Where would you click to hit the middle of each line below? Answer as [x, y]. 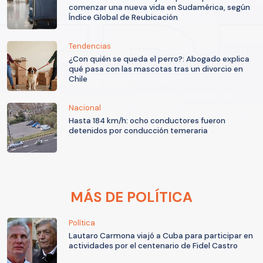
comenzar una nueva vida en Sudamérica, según [159, 8]
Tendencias [90, 46]
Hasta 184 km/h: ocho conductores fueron [147, 121]
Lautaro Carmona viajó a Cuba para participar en [161, 236]
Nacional [85, 108]
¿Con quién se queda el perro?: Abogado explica [159, 59]
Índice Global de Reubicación [123, 18]
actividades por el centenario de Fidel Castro [153, 246]
